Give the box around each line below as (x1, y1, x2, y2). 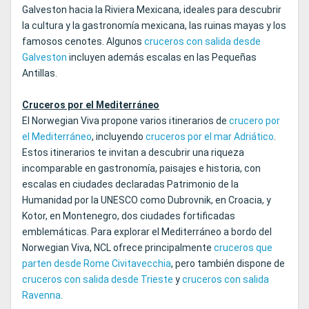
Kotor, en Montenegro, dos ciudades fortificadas (22, 210, 235, 222)
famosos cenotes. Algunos (22, 36, 144, 48)
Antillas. (22, 68, 57, 79)
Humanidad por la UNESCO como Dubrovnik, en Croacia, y (22, 195, 271, 206)
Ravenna (22, 290, 61, 301)
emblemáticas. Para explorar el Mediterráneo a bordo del (22, 226, 272, 238)
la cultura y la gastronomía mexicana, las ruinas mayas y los (22, 20, 286, 32)
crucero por (229, 115, 280, 127)
